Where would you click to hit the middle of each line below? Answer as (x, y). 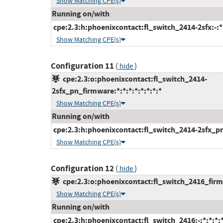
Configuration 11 (82, 66)
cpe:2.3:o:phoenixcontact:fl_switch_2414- (133, 79)
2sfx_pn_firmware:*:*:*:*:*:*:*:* (107, 91)
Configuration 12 (82, 169)
